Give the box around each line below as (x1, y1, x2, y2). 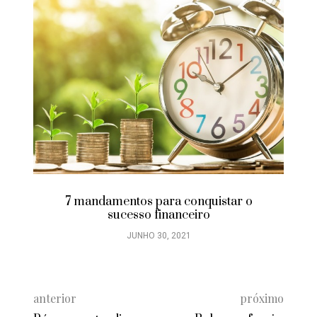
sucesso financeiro (107, 207, 210, 223)
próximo (239, 290, 284, 306)
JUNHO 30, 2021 (126, 229, 191, 242)
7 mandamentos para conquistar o (64, 193, 253, 209)
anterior (33, 290, 77, 306)
